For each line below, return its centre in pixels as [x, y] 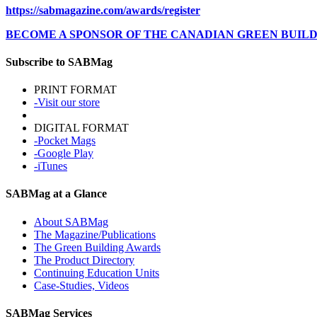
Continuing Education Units [97, 272]
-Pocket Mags [65, 141]
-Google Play [64, 154]
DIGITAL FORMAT [81, 128]
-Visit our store [67, 103]
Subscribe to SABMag [59, 62]
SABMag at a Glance [56, 194]
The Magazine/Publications [95, 234]
